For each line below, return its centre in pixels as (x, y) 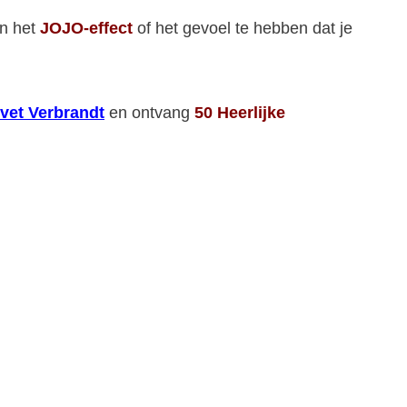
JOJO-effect (86, 28)
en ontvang (149, 112)
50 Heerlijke (240, 112)
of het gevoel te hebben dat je (243, 28)
